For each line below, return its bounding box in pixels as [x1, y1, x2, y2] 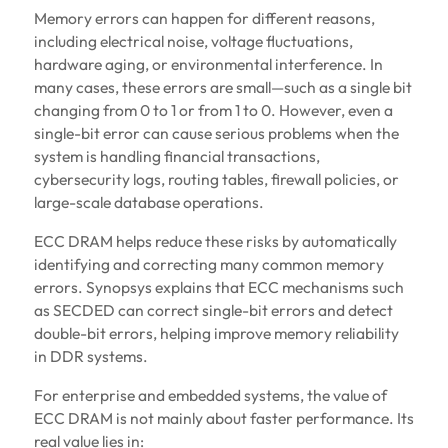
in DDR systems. [33, 346, 148, 367]
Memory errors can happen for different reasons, [33, 8, 375, 29]
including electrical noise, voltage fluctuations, [33, 31, 353, 52]
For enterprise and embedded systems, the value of [33, 385, 387, 406]
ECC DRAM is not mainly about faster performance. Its [33, 408, 414, 429]
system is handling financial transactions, [33, 146, 320, 167]
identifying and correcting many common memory [33, 254, 384, 275]
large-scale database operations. [33, 192, 264, 213]
